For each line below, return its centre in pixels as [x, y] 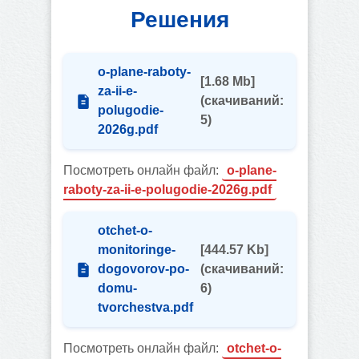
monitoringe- [137, 250]
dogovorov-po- [143, 269]
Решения [179, 20]
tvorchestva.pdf [145, 307]
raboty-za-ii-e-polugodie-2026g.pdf [167, 190]
